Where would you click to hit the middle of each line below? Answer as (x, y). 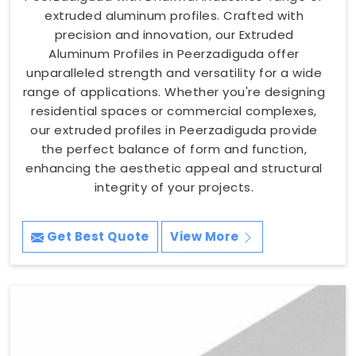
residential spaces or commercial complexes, (174, 110)
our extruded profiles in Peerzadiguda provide (174, 130)
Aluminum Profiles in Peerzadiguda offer (174, 53)
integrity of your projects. (174, 187)
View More (206, 236)
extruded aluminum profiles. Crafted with (174, 15)
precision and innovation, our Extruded (174, 34)
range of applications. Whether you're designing (174, 91)
